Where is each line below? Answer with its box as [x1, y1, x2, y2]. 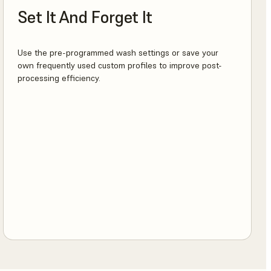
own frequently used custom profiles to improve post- [18, 60, 223, 71]
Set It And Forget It [18, 6, 152, 28]
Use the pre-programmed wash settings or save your [18, 47, 219, 59]
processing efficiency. [18, 73, 101, 84]
